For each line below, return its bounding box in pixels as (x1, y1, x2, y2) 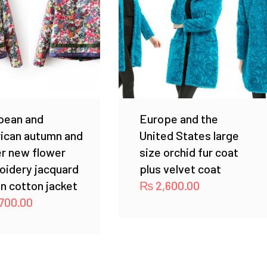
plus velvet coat (139, 161, 221, 176)
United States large (139, 128, 239, 142)
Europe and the (139, 111, 218, 126)
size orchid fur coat (139, 144, 238, 159)
